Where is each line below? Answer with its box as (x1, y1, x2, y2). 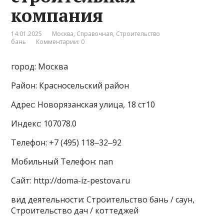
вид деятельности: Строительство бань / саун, (11, 194, 195, 205)
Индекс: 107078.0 (11, 118, 77, 129)
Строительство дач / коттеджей (11, 205, 139, 216)
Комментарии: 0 (36, 37, 85, 46)
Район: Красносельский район (11, 80, 129, 91)
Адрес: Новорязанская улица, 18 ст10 (11, 99, 155, 110)
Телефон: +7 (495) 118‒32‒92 (11, 137, 122, 148)
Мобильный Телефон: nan (11, 156, 113, 167)
